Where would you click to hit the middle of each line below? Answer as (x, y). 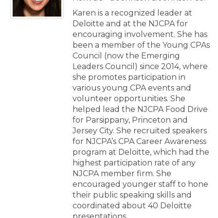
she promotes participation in (129, 77)
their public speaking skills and (132, 195)
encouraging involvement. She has (140, 34)
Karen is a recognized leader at (132, 13)
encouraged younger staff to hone (140, 184)
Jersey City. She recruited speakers (140, 130)
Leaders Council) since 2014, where (140, 66)
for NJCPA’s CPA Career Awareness (139, 141)
